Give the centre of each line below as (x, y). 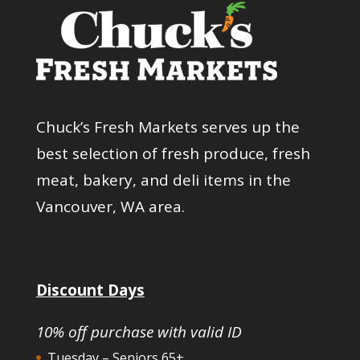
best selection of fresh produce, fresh (173, 153)
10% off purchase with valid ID (139, 331)
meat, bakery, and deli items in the (163, 180)
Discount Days (90, 290)
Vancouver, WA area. (110, 206)
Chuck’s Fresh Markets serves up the (168, 127)
